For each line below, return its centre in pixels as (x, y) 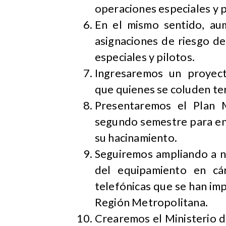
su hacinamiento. (136, 138)
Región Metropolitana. (151, 203)
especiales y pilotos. (145, 57)
